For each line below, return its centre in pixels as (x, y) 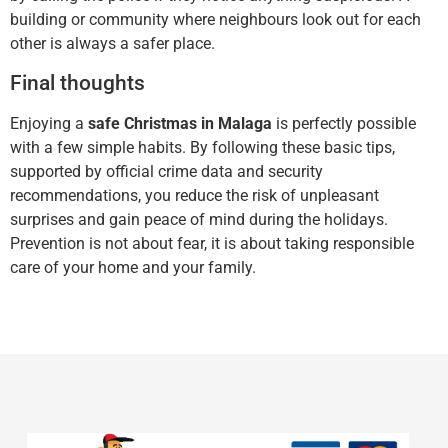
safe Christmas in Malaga (180, 123)
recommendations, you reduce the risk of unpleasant (194, 195)
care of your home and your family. (133, 267)
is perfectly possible (344, 123)
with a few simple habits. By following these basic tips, (202, 147)
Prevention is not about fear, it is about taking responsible (212, 243)
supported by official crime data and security (166, 171)
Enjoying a (49, 123)
